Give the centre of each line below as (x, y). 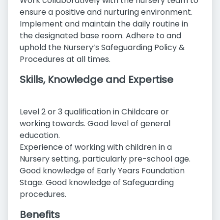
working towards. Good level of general (95, 124)
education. (40, 136)
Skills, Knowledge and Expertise (96, 80)
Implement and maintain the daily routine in (104, 24)
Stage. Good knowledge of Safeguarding (97, 183)
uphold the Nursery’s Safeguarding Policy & (102, 48)
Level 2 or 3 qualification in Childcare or (94, 112)
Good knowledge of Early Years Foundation (102, 171)
